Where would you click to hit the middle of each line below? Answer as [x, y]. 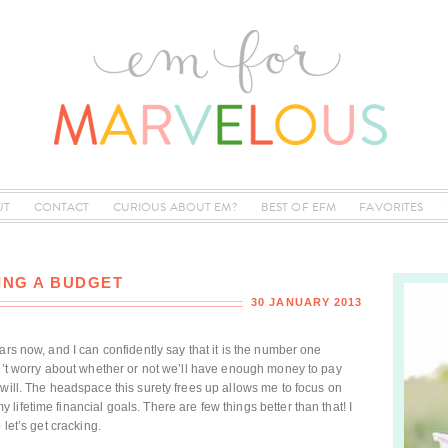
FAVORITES [391, 207]
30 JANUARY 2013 [307, 302]
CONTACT [61, 207]
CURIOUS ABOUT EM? [175, 207]
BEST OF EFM [298, 207]
